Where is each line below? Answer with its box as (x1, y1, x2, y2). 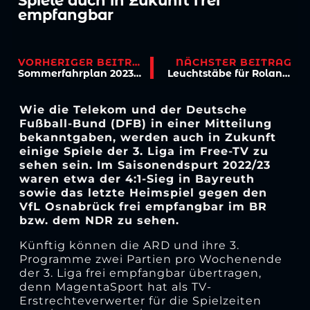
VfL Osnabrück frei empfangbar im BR (19, 199, 267, 213)
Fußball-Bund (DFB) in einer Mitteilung (19, 116, 272, 130)
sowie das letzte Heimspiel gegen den (19, 185, 267, 199)
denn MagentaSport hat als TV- (19, 280, 212, 293)
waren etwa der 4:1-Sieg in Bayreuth (19, 172, 255, 185)
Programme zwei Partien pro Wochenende (19, 252, 282, 266)
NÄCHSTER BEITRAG (175, 56, 292, 69)
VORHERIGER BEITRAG (132, 56, 140, 69)
